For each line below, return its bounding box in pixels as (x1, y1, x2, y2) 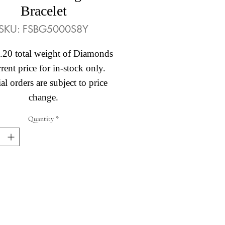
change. (29, 92, 58, 102)
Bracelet (20, 3, 67, 19)
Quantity (28, 115, 54, 123)
